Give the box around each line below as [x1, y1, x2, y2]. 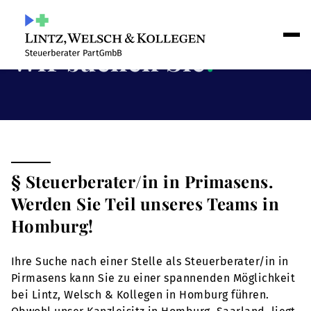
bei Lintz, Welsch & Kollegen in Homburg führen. [11, 288, 269, 301]
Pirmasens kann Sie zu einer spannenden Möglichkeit [11, 271, 296, 285]
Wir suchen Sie [11, 42, 206, 78]
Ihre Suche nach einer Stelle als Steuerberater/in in [11, 255, 289, 268]
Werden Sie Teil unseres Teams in [11, 192, 280, 215]
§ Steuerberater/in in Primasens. [11, 170, 274, 192]
